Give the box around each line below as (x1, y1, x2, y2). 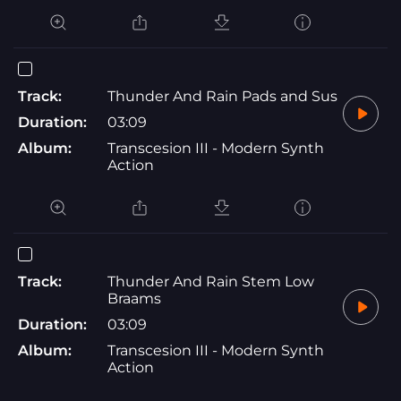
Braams (107, 289, 161, 307)
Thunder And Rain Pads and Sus (107, 87, 337, 105)
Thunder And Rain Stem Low (107, 272, 314, 290)
